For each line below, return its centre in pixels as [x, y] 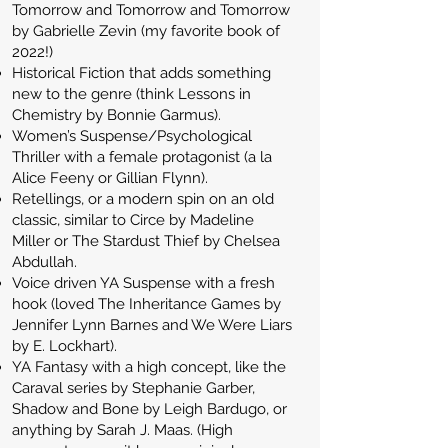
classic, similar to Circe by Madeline [133, 220]
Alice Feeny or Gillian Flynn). [110, 178]
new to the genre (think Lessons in [131, 94]
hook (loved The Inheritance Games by [146, 304]
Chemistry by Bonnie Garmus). [116, 115]
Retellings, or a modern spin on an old [143, 199]
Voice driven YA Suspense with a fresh [143, 283]
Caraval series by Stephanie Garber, [133, 388]
